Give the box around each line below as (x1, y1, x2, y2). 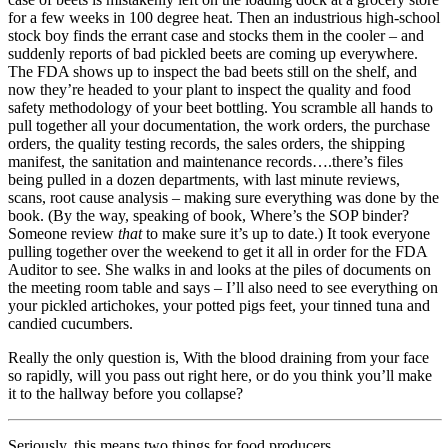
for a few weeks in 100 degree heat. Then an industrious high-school (8, 8, 440, 26)
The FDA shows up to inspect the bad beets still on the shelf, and (8, 62, 417, 80)
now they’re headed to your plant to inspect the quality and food (8, 80, 411, 98)
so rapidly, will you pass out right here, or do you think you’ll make (8, 366, 432, 384)
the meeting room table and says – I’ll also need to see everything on (8, 278, 438, 296)
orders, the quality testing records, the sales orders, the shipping (8, 134, 405, 152)
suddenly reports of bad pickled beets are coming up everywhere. (8, 44, 418, 62)
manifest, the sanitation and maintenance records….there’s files (8, 152, 403, 170)
